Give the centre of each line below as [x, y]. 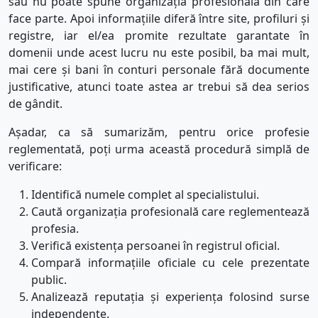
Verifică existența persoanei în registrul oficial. [155, 246]
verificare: [35, 166]
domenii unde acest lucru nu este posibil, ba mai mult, [159, 53]
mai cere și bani [54, 70]
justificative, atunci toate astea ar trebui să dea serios [159, 87]
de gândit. [35, 104]
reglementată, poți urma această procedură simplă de [159, 149]
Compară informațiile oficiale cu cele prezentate [170, 263]
